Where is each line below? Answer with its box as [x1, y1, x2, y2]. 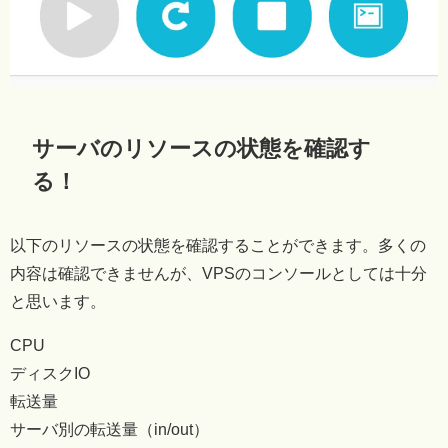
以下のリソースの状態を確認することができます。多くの [10, 237, 426, 254]
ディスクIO [10, 365, 90, 382]
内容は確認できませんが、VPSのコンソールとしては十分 [10, 265, 427, 282]
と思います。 [10, 293, 106, 310]
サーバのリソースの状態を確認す [32, 136, 372, 159]
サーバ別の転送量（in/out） [10, 421, 209, 438]
